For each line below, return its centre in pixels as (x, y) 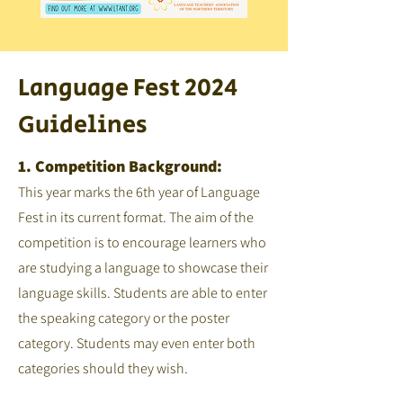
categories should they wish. (103, 368)
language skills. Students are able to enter (143, 293)
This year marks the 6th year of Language (139, 192)
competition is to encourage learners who (142, 242)
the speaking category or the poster (124, 318)
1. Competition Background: (120, 166)
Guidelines (83, 125)
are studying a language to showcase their (143, 268)
